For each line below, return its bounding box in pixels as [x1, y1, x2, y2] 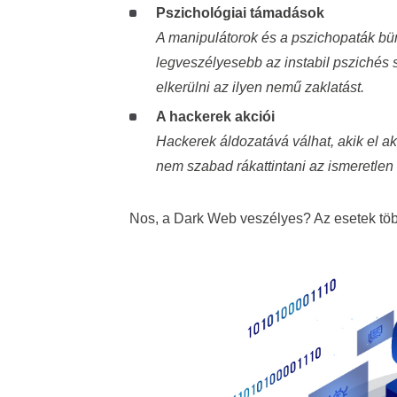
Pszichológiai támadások [155, 5, 324, 21]
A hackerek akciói [155, 109, 275, 125]
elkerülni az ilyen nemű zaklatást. [155, 80, 364, 96]
